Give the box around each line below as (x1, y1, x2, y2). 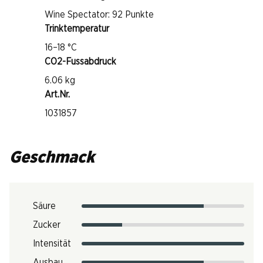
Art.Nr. (45, 90, 70, 99)
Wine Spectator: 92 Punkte (45, 10, 154, 19)
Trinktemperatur (45, 24, 109, 33)
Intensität (33, 239, 71, 248)
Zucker (33, 220, 60, 230)
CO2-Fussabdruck (45, 57, 116, 66)
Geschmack (9, 150, 95, 166)
